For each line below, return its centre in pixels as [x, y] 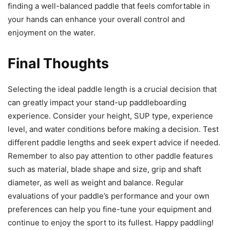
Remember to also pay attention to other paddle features [110, 156]
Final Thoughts [58, 63]
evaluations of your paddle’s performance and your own [109, 196]
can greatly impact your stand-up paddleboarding [97, 102]
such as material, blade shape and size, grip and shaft [104, 169]
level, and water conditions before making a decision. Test [113, 129]
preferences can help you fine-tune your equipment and [110, 209]
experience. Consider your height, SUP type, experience [110, 116]
